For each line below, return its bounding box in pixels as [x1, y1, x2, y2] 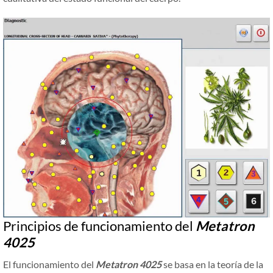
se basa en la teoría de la [161, 258, 263, 271]
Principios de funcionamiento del [3, 218, 196, 235]
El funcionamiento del [3, 258, 96, 271]
